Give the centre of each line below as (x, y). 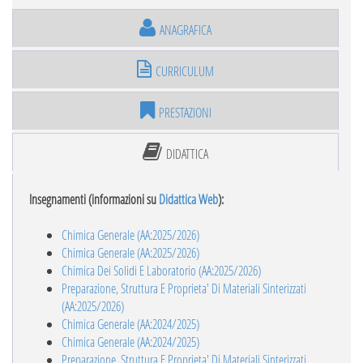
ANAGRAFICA (186, 30)
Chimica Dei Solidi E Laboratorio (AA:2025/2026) (161, 270)
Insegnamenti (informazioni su (94, 199)
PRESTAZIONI (185, 112)
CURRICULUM (185, 71)
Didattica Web (188, 199)
